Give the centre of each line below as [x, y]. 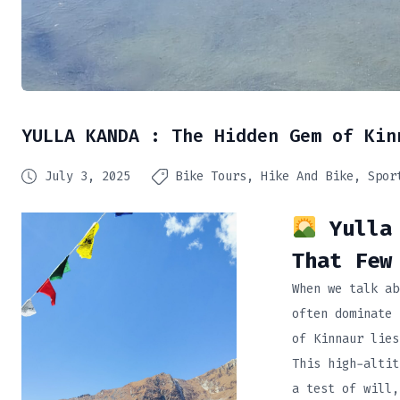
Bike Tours [211, 177]
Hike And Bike [307, 177]
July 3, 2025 [87, 177]
